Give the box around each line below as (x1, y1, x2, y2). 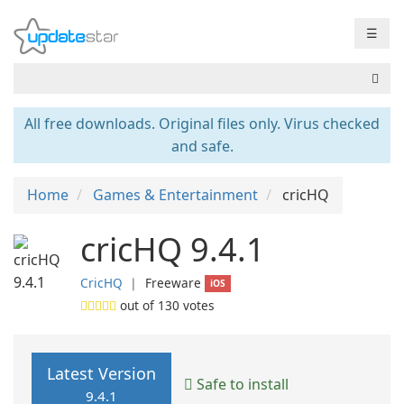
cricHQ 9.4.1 (80, 227, 265, 271)
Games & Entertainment (93, 185, 258, 205)
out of (116, 297, 158, 314)
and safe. (170, 136, 234, 156)
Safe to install (193, 373, 289, 394)
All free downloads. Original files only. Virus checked (24, 114, 380, 133)
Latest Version (47, 363, 156, 384)
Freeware (145, 274, 201, 291)
